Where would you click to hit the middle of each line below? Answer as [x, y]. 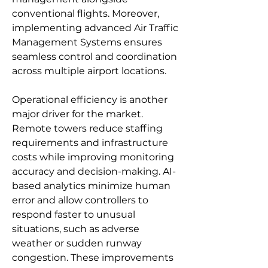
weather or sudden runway [77, 243]
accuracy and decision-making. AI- [94, 171]
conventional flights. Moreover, [86, 13]
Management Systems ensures [87, 42]
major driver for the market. [77, 114]
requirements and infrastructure [90, 143]
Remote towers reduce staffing [87, 128]
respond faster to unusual [74, 214]
